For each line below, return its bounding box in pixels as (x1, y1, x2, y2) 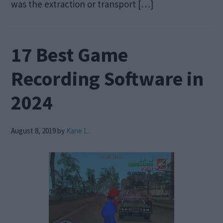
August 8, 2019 (11, 125, 56, 135)
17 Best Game (11, 42, 128, 67)
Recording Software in (11, 66, 204, 91)
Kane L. (66, 125, 90, 135)
